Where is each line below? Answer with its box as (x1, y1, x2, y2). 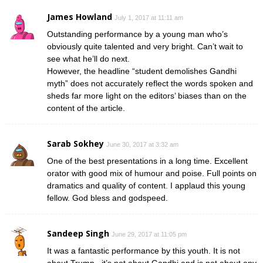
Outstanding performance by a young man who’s (47, 29, 228, 39)
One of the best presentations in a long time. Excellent (47, 156, 248, 166)
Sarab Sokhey (47, 137, 104, 149)
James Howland (47, 11, 112, 22)
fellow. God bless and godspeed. (47, 193, 168, 203)
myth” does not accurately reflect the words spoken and (47, 78, 253, 88)
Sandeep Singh (47, 227, 109, 239)
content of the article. (47, 103, 125, 113)
